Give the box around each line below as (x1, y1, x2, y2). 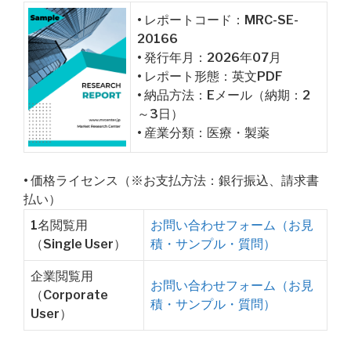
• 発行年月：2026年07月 (137, 50, 281, 65)
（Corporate (31, 288, 108, 302)
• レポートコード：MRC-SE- (137, 13, 299, 27)
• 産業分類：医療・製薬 (137, 125, 270, 140)
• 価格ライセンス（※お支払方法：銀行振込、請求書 (24, 173, 319, 188)
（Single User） (31, 237, 126, 251)
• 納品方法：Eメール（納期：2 (137, 88, 310, 103)
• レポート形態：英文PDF (137, 69, 283, 84)
